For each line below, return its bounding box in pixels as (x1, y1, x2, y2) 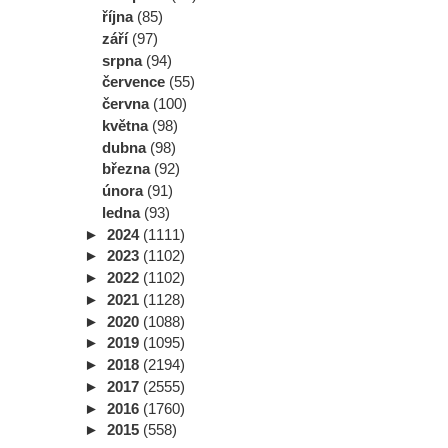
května (102, 116, 152, 134)
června (102, 95, 153, 113)
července (102, 73, 169, 91)
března (102, 160, 154, 178)
